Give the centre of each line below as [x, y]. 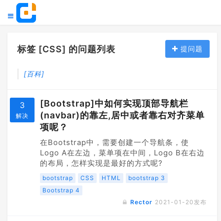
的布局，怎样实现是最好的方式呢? [101, 163]
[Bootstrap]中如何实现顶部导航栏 [114, 103]
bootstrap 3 [147, 178]
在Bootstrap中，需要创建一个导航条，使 [114, 142]
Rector [141, 202]
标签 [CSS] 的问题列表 [66, 49]
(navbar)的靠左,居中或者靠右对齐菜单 [122, 115]
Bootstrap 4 [61, 190]
